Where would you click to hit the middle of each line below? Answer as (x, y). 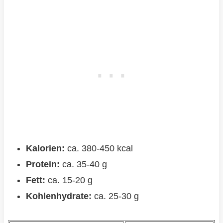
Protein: (43, 165)
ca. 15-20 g (69, 180)
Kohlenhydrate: (58, 196)
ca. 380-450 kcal (99, 149)
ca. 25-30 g (115, 196)
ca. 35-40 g (83, 165)
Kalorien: (45, 149)
